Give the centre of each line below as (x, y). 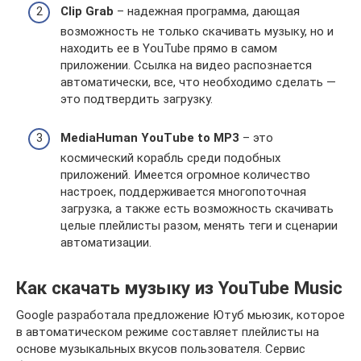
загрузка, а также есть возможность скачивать (197, 208)
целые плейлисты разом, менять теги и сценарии (199, 225)
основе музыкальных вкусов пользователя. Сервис (161, 349)
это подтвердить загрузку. (137, 99)
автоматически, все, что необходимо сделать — (198, 82)
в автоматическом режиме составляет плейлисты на (168, 332)
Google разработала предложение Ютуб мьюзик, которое (180, 315)
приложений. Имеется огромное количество (185, 174)
